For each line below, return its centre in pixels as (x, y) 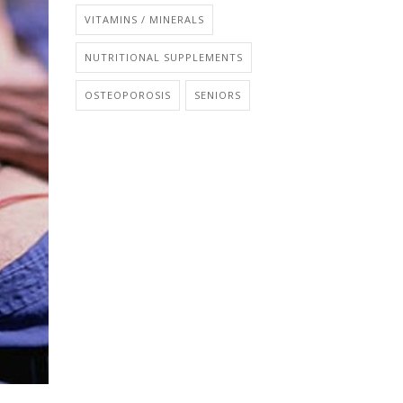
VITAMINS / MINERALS (144, 19)
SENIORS (217, 95)
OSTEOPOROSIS (127, 95)
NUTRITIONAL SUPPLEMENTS (163, 57)
